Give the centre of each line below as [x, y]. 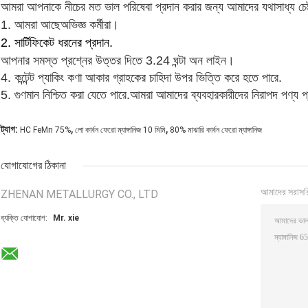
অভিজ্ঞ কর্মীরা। [90, 24]
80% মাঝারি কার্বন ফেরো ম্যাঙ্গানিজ [216, 130]
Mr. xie [66, 218]
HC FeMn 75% [45, 130]
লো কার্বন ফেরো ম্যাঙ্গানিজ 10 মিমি [120, 130]
